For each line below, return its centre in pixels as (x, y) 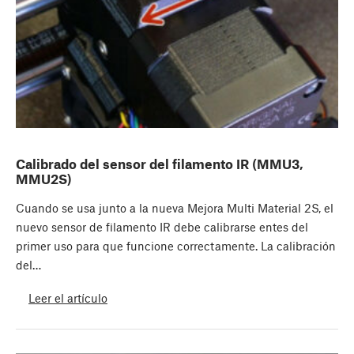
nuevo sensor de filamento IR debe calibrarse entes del (162, 227)
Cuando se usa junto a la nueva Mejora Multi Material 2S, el (175, 208)
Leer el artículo (68, 298)
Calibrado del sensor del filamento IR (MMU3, (160, 164)
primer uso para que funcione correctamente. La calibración (176, 246)
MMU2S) (44, 179)
